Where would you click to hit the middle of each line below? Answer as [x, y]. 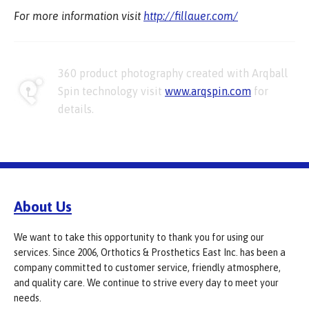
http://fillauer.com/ [191, 16]
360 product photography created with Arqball [173, 73]
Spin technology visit [111, 91]
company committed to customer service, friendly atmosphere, [147, 268]
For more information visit [79, 16]
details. [76, 109]
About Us [43, 206]
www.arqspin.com [208, 91]
